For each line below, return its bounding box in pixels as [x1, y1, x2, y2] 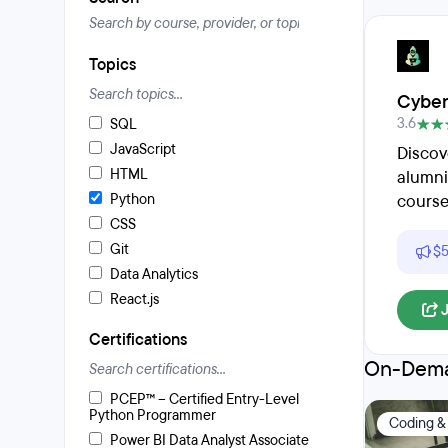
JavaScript [110, 140, 176, 159]
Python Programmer [89, 406, 216, 425]
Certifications [89, 329, 187, 351]
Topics [89, 54, 136, 76]
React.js [110, 290, 159, 309]
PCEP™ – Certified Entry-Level [110, 390, 299, 409]
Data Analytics [110, 265, 198, 284]
